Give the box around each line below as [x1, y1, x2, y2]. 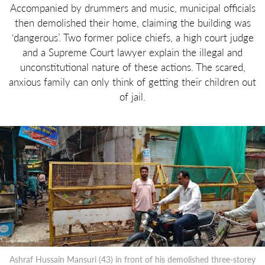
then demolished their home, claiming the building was [14, 15, 251, 30]
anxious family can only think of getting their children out [9, 75, 256, 89]
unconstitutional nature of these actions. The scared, [20, 60, 245, 74]
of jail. [119, 89, 146, 104]
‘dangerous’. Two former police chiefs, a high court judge [11, 30, 254, 44]
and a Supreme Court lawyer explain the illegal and [22, 45, 243, 59]
